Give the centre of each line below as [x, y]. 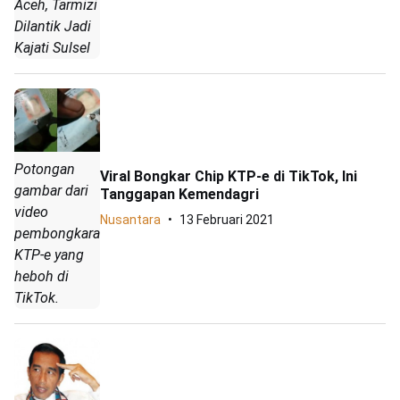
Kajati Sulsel [52, 47]
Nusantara [130, 220]
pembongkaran [61, 234]
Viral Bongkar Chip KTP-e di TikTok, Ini [229, 177]
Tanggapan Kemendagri [179, 195]
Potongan [45, 170]
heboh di [42, 277]
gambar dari [51, 191]
